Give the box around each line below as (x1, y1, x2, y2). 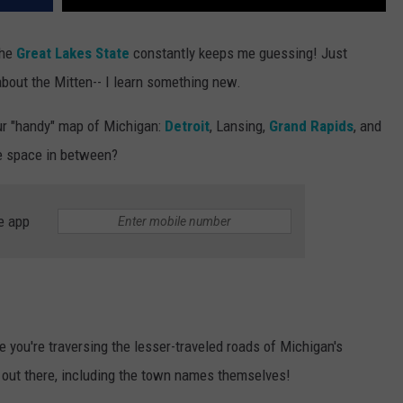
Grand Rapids (269, 117, 354, 136)
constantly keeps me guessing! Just (130, 44, 347, 63)
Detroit (165, 117, 210, 136)
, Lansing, (210, 117, 269, 136)
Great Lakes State (16, 44, 130, 63)
